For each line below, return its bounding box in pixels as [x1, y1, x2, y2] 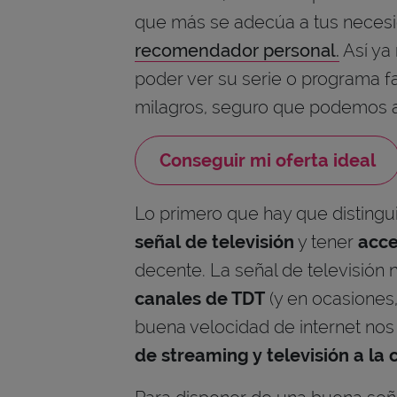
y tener [294, 231, 358, 253]
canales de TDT [135, 288, 265, 309]
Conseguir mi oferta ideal [160, 150, 376, 171]
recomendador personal [135, 40, 336, 61]
